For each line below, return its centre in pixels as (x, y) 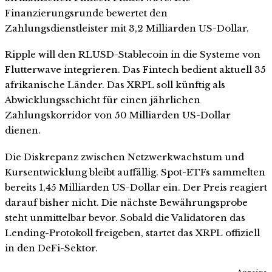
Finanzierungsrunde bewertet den (86, 13)
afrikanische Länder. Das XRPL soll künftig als (115, 85)
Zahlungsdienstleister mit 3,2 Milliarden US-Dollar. (127, 28)
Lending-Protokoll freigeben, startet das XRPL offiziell (132, 233)
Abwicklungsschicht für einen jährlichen (103, 100)
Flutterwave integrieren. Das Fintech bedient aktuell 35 (135, 70)
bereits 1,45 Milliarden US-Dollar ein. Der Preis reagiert (136, 188)
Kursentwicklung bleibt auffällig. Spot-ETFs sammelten (135, 172)
